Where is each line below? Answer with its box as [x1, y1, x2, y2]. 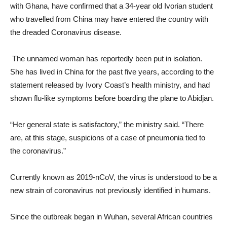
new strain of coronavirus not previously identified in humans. [10, 185, 211, 195]
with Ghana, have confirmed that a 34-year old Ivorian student [10, 1, 213, 10]
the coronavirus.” [10, 146, 66, 155]
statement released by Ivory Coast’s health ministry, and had [10, 80, 210, 89]
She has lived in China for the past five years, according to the [10, 67, 214, 76]
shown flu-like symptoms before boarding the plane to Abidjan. [10, 93, 214, 102]
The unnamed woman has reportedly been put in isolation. [10, 54, 202, 63]
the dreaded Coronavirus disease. [10, 27, 122, 36]
